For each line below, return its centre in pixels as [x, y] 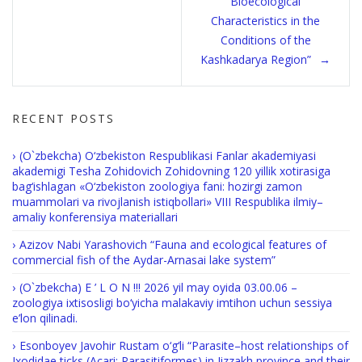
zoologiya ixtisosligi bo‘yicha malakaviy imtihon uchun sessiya [172, 303]
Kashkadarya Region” [256, 59]
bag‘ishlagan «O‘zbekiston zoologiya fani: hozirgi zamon [157, 186]
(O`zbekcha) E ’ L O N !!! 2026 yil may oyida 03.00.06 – [158, 287]
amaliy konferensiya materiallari [95, 217]
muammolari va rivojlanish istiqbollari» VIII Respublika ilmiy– [168, 202]
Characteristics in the [265, 21]
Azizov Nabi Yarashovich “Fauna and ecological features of [173, 244]
